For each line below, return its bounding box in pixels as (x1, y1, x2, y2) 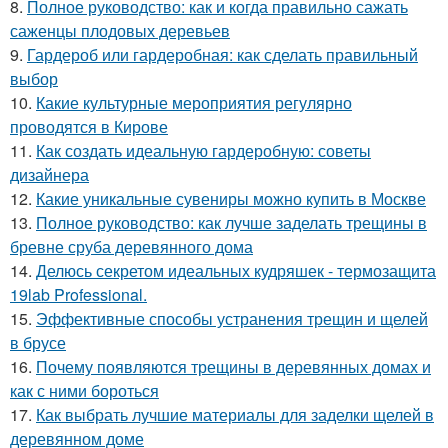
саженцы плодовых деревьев (10, 19, 230, 43)
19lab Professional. (10, 283, 147, 307)
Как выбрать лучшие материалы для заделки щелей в (36, 403, 434, 427)
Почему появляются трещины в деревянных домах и (36, 355, 431, 379)
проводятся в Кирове (10, 115, 168, 139)
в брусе (10, 331, 66, 355)
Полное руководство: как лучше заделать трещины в (36, 211, 427, 235)
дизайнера (10, 163, 89, 187)
